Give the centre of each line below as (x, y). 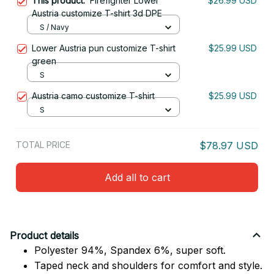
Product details (44, 235)
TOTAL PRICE (43, 145)
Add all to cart (137, 177)
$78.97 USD (229, 146)
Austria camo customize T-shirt (93, 96)
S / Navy (54, 27)
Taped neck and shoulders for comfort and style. (148, 266)
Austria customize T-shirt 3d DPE (97, 13)
